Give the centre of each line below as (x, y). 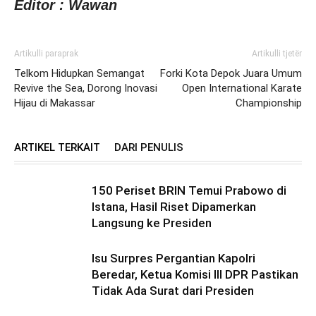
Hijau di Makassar (55, 103)
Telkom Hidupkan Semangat (79, 73)
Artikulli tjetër (277, 54)
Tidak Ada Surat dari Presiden (173, 291)
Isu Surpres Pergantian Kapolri (174, 258)
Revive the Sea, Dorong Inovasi (86, 88)
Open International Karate (242, 88)
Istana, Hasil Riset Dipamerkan (174, 207)
